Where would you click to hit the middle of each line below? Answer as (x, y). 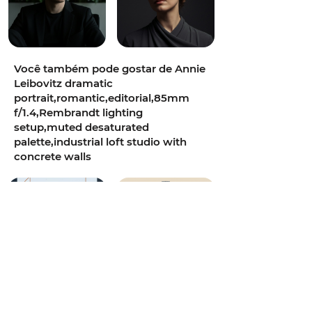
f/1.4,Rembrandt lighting (78, 112)
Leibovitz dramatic (63, 83)
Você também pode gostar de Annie (110, 69)
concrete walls (53, 156)
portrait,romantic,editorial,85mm (102, 98)
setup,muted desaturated (81, 127)
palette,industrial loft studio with (100, 142)
